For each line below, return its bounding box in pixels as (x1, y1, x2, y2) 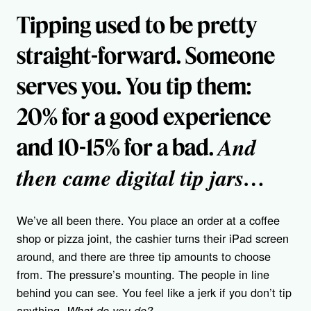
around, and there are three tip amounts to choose (17, 248, 271, 265)
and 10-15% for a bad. (17, 133, 218, 161)
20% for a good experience (17, 102, 271, 131)
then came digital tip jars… (17, 161, 266, 193)
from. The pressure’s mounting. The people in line (17, 266, 269, 283)
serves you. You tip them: (17, 72, 251, 100)
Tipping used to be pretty (17, 10, 257, 39)
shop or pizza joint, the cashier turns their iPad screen (17, 230, 289, 247)
